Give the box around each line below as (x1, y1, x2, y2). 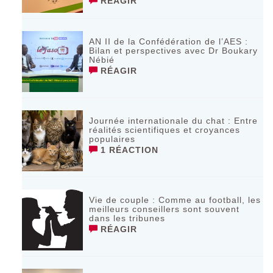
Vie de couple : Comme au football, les (89, 194, 261, 205)
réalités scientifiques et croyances (89, 124, 241, 135)
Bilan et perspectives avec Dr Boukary (89, 45, 258, 55)
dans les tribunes (89, 213, 166, 223)
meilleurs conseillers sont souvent (89, 204, 240, 214)
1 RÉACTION (97, 144, 159, 155)
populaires (89, 133, 136, 144)
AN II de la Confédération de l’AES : (89, 36, 249, 46)
